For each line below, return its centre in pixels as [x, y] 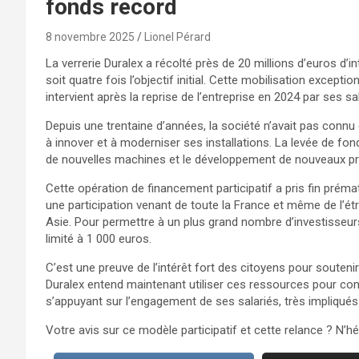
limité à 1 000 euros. [99, 238]
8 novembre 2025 [90, 36]
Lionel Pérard [177, 36]
